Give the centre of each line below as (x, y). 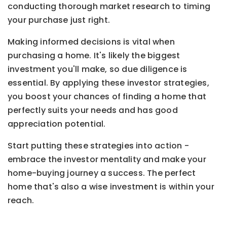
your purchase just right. (60, 20)
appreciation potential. (58, 124)
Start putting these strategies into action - (98, 146)
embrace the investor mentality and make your (107, 160)
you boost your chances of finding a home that (107, 97)
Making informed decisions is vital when (91, 42)
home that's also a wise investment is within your (111, 187)
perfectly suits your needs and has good (93, 110)
